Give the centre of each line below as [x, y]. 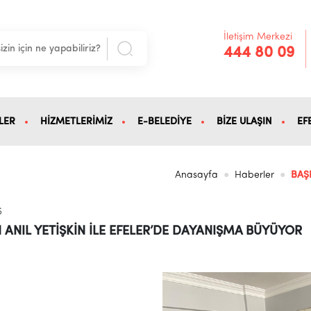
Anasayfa [197, 175]
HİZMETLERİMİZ [76, 121]
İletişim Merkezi [258, 37]
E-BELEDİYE [164, 121]
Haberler [255, 175]
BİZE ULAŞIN [244, 121]
